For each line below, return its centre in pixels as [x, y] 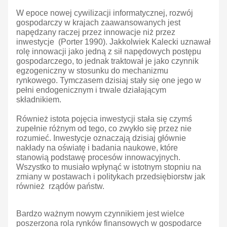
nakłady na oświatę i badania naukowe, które [97, 148]
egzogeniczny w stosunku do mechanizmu [92, 71]
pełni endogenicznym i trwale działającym [91, 90]
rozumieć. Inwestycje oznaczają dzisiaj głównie [102, 138]
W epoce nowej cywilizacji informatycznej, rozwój [105, 13]
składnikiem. [39, 100]
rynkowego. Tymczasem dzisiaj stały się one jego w [109, 81]
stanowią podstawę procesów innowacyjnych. [98, 158]
